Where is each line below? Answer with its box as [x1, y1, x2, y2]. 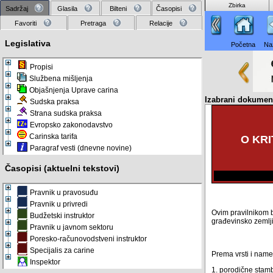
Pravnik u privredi [30, 199, 88, 208]
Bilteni [109, 5, 127, 13]
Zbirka [229, 2, 246, 9]
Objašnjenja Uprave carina [29, 86, 118, 95]
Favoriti [14, 19, 37, 27]
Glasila [57, 5, 78, 13]
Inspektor [30, 257, 60, 266]
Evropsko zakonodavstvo [30, 121, 113, 130]
